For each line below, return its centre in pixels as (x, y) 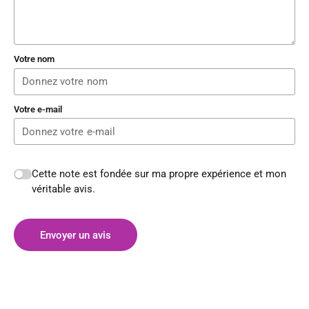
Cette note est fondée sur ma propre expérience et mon (159, 174)
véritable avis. (64, 189)
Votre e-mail (38, 109)
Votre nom (34, 59)
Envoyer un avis (76, 235)
